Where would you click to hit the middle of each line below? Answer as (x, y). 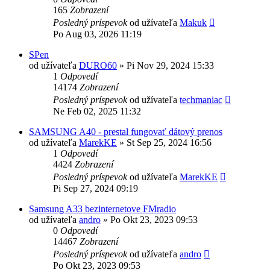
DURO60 (98, 65)
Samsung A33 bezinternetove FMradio (102, 209)
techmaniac (201, 99)
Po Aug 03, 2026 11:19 (97, 34)
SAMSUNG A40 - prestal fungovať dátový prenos (126, 131)
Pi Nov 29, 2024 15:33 (170, 65)
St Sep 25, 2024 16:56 (169, 142)
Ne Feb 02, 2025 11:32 (97, 111)
